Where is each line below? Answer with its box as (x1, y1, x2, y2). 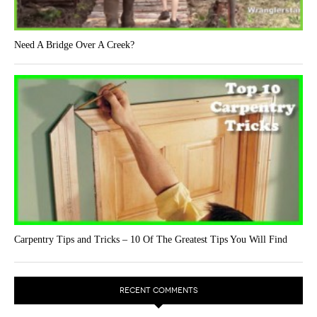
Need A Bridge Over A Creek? (14, 39, 134, 50)
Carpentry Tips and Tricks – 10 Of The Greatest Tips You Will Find (14, 234, 287, 245)
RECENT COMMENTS (119, 285, 198, 295)
